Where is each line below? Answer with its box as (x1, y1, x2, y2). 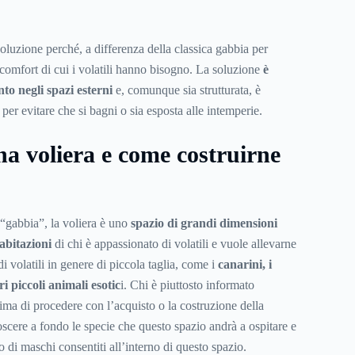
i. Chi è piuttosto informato (120, 278, 254, 292)
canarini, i (217, 258, 272, 272)
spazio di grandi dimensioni (130, 216, 277, 231)
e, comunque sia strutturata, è (112, 83, 261, 97)
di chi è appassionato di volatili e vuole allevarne (54, 237, 296, 251)
